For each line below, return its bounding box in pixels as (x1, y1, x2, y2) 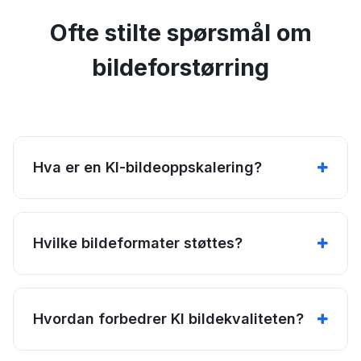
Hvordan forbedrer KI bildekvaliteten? (33, 309, 304, 327)
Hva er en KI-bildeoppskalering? (33, 158, 262, 176)
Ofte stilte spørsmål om (49, 18, 312, 47)
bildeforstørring (92, 52, 269, 81)
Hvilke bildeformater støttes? (33, 234, 243, 251)
